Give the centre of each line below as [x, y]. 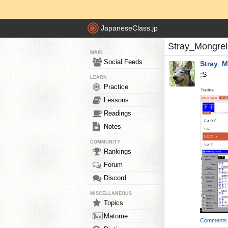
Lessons [116, 100]
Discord [115, 178]
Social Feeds [123, 62]
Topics [113, 203]
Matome [116, 216]
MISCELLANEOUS [111, 193]
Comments [213, 220]
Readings [118, 113]
